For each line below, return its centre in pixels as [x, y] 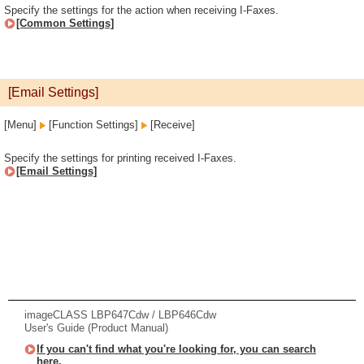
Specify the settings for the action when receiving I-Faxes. [141, 10]
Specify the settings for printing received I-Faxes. [120, 158]
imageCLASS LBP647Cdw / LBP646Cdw [120, 315]
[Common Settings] [65, 23]
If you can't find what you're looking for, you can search [176, 349]
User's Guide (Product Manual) [96, 328]
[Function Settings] [93, 125]
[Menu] [22, 125]
